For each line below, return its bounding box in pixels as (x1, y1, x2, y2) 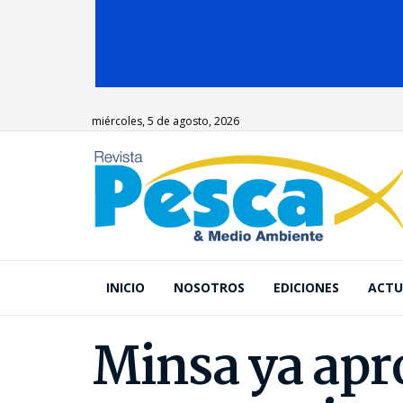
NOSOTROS (174, 279, 245, 296)
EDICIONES (273, 279, 339, 296)
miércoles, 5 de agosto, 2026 (92, 113, 239, 129)
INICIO (106, 279, 145, 296)
